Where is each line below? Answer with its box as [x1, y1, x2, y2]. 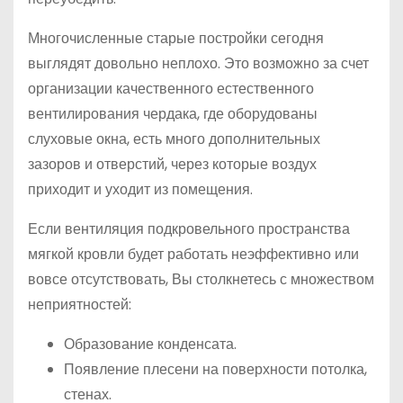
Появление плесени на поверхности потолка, [64, 359, 367, 381]
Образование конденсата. [64, 334, 237, 355]
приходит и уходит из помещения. [28, 179, 253, 201]
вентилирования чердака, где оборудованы [28, 103, 318, 125]
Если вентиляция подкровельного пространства [28, 219, 350, 240]
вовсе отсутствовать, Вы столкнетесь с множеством [28, 269, 374, 291]
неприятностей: [28, 294, 131, 316]
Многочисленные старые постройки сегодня [28, 28, 324, 49]
